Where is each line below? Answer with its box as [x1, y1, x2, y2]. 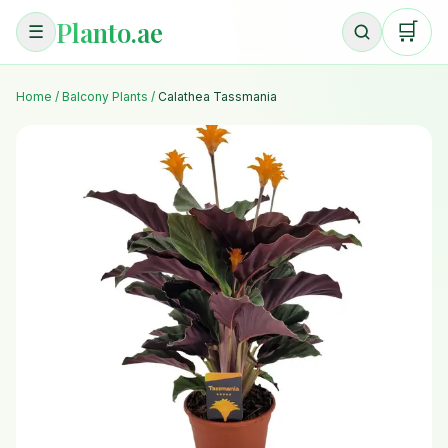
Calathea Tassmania [158, 89, 277, 104]
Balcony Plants [62, 89, 148, 104]
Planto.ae [56, 14, 163, 49]
